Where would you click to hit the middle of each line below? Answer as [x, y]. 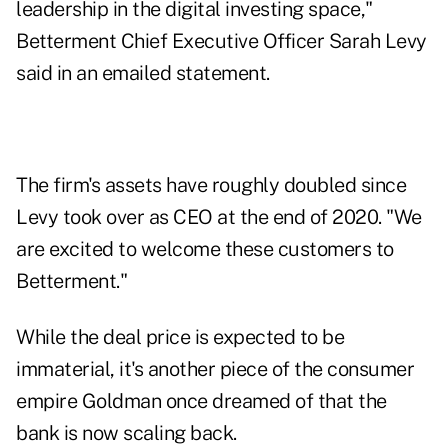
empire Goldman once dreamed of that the [201, 401]
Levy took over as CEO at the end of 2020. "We [219, 217]
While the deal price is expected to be [180, 337]
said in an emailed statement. [143, 73]
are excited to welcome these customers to [205, 249]
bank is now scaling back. [126, 433]
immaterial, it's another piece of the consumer [215, 369]
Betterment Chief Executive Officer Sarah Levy [221, 41]
